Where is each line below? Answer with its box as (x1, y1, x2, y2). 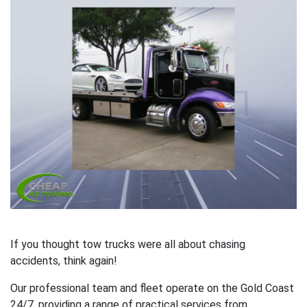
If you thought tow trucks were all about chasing (10, 237, 245, 251)
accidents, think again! (10, 254, 117, 267)
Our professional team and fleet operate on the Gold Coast (10, 281, 294, 295)
